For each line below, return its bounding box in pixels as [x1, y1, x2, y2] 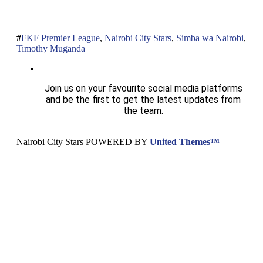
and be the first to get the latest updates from [46, 93, 241, 105]
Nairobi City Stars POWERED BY [16, 136, 150, 147]
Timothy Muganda [16, 43, 85, 53]
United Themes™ [150, 136, 220, 147]
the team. [123, 104, 163, 116]
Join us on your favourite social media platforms [44, 82, 242, 94]
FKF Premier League [21, 32, 100, 43]
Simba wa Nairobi [176, 32, 244, 43]
